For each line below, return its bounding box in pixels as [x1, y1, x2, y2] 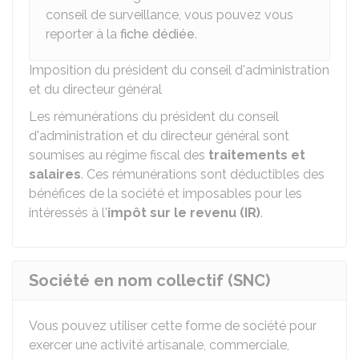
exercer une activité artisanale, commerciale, [29, 337, 289, 353]
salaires [29, 167, 81, 182]
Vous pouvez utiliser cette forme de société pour [29, 318, 317, 333]
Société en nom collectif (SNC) [29, 271, 270, 290]
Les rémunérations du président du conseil [29, 109, 279, 124]
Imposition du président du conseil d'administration [29, 63, 329, 78]
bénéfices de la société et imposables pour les [29, 186, 302, 201]
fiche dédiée [120, 26, 195, 42]
